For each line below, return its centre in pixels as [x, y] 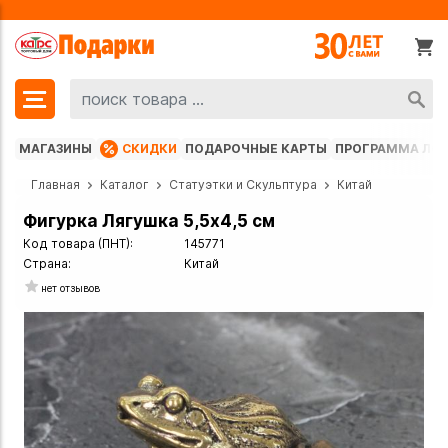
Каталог [124, 185]
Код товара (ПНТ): [78, 244]
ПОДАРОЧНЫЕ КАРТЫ [256, 149]
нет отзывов [70, 287]
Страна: [47, 264]
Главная [55, 185]
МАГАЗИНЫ [55, 149]
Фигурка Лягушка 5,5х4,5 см [149, 221]
